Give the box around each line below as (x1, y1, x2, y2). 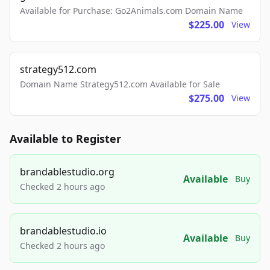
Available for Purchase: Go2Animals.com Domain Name (20, 5, 243, 16)
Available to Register (10, 131, 121, 146)
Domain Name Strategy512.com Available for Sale (20, 78, 220, 90)
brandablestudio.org (20, 165, 115, 178)
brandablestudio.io (20, 224, 107, 237)
